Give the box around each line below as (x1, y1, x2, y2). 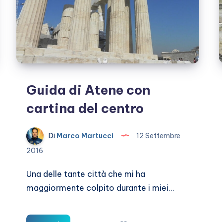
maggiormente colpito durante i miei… (26, 183, 174, 193)
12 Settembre (135, 131, 181, 140)
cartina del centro (26, 100, 144, 117)
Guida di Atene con (26, 82, 151, 99)
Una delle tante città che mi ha (26, 169, 146, 179)
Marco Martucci (55, 131, 114, 140)
